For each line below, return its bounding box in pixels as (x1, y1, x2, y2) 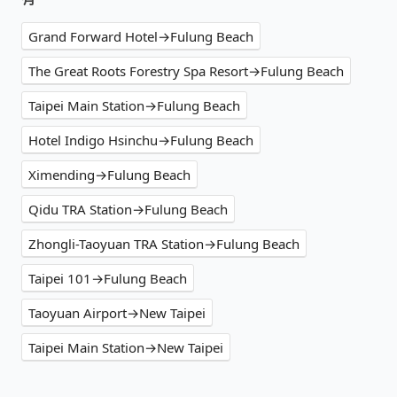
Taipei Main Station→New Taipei (28, 338, 223, 356)
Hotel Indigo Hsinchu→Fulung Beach (28, 130, 253, 149)
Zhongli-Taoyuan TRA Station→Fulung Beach (28, 234, 300, 253)
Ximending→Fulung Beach (28, 165, 191, 183)
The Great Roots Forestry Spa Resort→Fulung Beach (28, 61, 344, 80)
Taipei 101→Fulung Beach (28, 269, 187, 287)
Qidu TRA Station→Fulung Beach (28, 199, 228, 218)
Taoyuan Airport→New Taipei (28, 303, 206, 322)
